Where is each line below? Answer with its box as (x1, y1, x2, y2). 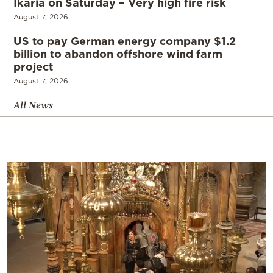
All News (13, 98, 53, 112)
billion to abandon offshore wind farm (13, 48, 222, 60)
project (13, 60, 53, 73)
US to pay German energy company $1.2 (13, 35, 236, 48)
